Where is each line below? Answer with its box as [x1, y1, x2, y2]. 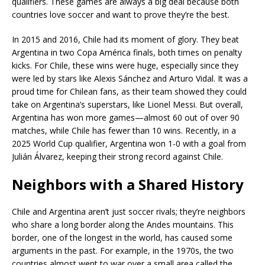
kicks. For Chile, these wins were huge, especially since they [12, 60, 238, 71]
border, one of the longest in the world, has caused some [12, 232, 232, 243]
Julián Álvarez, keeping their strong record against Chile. [12, 151, 223, 162]
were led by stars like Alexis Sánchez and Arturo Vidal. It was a [12, 73, 248, 84]
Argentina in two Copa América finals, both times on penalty [12, 47, 242, 58]
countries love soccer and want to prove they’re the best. [12, 9, 230, 20]
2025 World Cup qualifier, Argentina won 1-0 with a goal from [12, 138, 246, 149]
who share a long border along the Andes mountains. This [12, 219, 234, 230]
